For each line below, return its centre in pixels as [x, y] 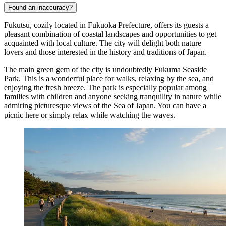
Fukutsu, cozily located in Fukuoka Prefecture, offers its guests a [106, 25]
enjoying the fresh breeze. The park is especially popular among [105, 87]
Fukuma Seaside [181, 69]
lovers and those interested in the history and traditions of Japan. [105, 52]
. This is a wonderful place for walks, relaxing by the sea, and [116, 78]
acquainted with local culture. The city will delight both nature [103, 43]
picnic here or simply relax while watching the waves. [90, 115]
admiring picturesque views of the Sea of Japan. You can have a [105, 105]
